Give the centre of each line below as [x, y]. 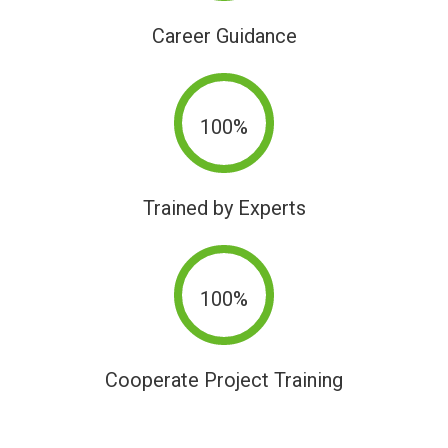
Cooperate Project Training [224, 380]
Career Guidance [224, 36]
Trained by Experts [224, 208]
